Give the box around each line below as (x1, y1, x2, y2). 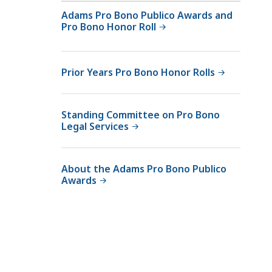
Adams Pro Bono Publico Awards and (61, 8, 233, 22)
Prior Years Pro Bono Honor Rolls (61, 65, 215, 79)
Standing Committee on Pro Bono (61, 107, 220, 121)
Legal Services (61, 119, 129, 133)
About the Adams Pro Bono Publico (61, 161, 226, 175)
